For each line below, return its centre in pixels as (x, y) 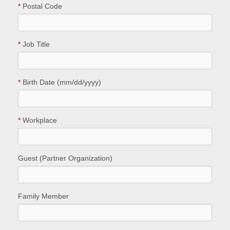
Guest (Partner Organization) (65, 158)
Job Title (35, 44)
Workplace (39, 120)
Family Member (43, 196)
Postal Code (41, 6)
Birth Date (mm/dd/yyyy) (61, 82)
